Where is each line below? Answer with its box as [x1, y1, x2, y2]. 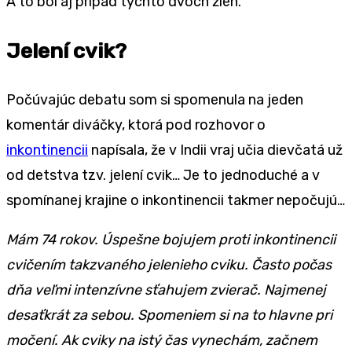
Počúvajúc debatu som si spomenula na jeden [6, 90, 303, 108]
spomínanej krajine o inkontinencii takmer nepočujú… [6, 191, 345, 209]
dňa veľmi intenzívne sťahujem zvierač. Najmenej [6, 280, 326, 299]
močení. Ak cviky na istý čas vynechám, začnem [6, 331, 317, 349]
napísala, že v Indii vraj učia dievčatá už [88, 141, 343, 159]
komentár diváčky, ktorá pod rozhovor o [6, 115, 266, 134]
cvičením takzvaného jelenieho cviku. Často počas [6, 255, 332, 273]
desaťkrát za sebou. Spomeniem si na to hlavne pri [6, 306, 332, 324]
